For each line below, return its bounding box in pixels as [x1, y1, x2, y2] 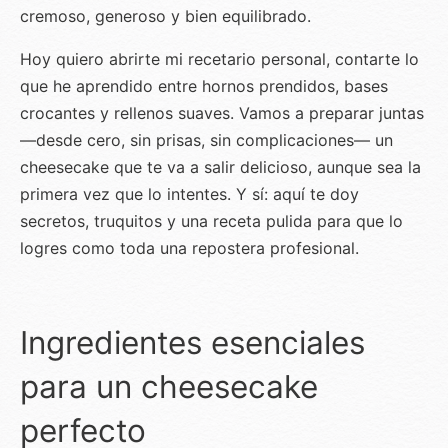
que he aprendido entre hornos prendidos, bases [20, 76, 388, 97]
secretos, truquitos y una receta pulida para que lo [20, 211, 403, 232]
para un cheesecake [20, 367, 318, 407]
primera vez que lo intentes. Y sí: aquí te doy [20, 184, 359, 205]
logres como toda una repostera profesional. [20, 238, 359, 259]
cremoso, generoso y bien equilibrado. [20, 6, 311, 27]
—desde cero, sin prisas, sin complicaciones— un [20, 130, 393, 151]
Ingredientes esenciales [20, 323, 365, 363]
